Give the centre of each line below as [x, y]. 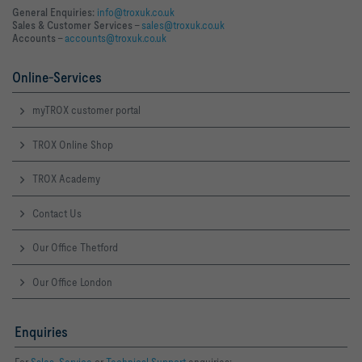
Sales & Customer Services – [77, 25]
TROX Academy [66, 179]
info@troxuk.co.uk [136, 12]
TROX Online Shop [73, 144]
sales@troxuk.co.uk [183, 25]
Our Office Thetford [75, 248]
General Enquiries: [55, 12]
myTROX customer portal [86, 110]
